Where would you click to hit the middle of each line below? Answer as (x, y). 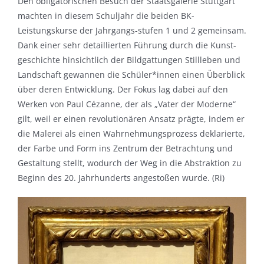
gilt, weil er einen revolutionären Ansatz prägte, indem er (131, 119)
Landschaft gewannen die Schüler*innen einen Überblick (131, 75)
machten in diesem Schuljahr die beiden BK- (106, 16)
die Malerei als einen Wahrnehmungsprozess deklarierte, (131, 133)
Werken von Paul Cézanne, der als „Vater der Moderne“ (126, 104)
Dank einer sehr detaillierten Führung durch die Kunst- (127, 45)
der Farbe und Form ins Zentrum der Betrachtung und (125, 148)
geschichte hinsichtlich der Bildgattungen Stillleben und (129, 60)
